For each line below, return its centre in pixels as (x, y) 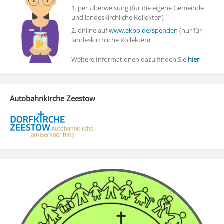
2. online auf (90, 30)
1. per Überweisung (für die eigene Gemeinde (137, 8)
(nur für (190, 30)
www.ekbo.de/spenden (143, 30)
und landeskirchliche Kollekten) (117, 18)
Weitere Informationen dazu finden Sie (129, 59)
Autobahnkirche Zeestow (52, 98)
